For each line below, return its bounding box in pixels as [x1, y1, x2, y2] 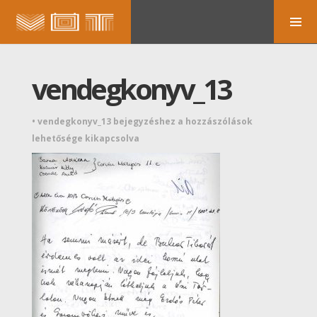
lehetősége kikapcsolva [31, 132, 139, 144]
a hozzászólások [175, 115, 253, 127]
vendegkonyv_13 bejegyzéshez [37, 115, 175, 127]
